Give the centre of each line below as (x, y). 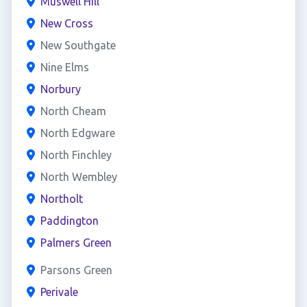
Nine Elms (64, 67)
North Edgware (77, 133)
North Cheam (73, 111)
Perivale (59, 292)
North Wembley (78, 177)
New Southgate (78, 45)
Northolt (61, 199)
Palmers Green (76, 243)
